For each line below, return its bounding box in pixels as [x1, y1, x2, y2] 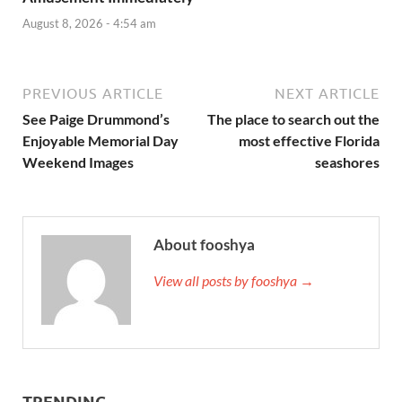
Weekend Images [22, 153, 134, 170]
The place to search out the [207, 109, 380, 127]
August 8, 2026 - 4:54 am [22, 15, 156, 31]
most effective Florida [239, 131, 380, 149]
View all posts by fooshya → [153, 271, 314, 289]
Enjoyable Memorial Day [22, 131, 179, 149]
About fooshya [153, 234, 255, 254]
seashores [315, 153, 380, 170]
